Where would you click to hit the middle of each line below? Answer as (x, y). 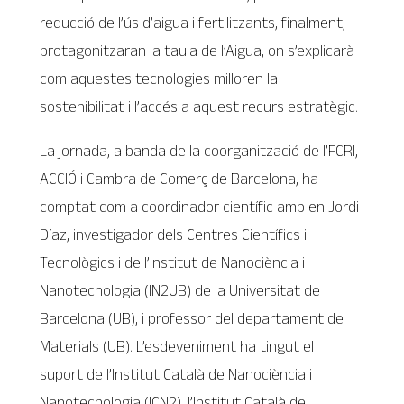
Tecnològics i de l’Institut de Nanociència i (173, 262)
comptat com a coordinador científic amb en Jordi (200, 206)
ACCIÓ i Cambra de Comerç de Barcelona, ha (179, 178)
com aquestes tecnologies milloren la (159, 78)
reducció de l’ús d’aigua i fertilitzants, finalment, (193, 22)
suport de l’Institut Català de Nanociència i (176, 374)
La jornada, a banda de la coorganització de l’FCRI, (199, 150)
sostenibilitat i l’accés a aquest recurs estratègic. (199, 106)
